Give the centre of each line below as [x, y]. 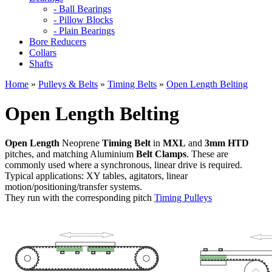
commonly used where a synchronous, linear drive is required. [124, 165]
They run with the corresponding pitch [80, 198]
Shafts [41, 63]
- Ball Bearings [82, 8]
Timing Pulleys [183, 198]
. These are [207, 154]
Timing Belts [132, 84]
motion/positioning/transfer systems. [73, 187]
